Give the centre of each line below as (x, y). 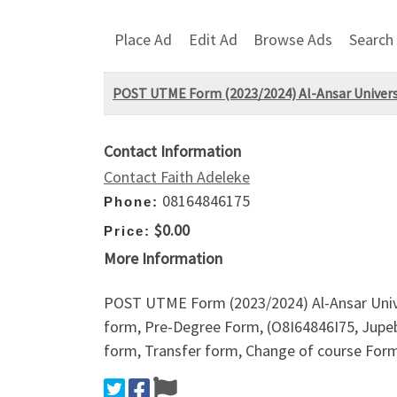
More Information (163, 259)
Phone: (131, 202)
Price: (127, 230)
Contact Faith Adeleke (177, 177)
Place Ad (143, 39)
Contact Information (172, 152)
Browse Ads (293, 39)
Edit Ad (213, 39)
